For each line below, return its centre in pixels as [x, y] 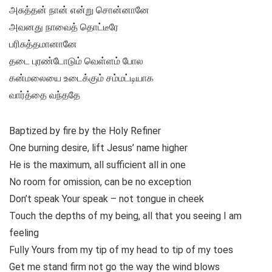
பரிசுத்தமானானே [43, 44]
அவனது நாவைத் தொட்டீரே [64, 27]
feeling [24, 233]
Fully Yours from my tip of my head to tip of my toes [121, 250]
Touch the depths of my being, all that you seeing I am [125, 216]
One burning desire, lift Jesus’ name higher [98, 148]
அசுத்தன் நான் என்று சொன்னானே [79, 10]
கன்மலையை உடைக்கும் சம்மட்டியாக [81, 78]
